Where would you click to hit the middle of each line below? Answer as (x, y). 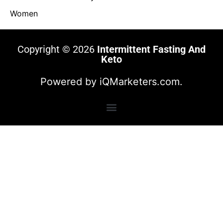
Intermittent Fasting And (151, 49)
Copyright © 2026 (57, 49)
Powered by (70, 81)
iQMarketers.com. (141, 81)
